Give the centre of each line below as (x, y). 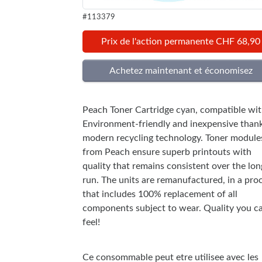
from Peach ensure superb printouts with (167, 152)
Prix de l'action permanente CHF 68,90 (181, 41)
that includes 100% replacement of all (160, 194)
